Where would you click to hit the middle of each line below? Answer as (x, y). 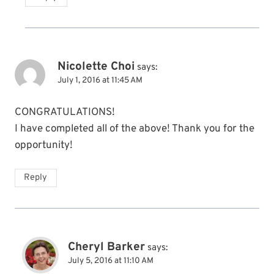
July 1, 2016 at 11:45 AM (100, 81)
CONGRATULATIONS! (65, 113)
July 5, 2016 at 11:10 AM (111, 261)
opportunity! (44, 146)
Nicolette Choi (96, 67)
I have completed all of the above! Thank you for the (135, 129)
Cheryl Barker (106, 247)
